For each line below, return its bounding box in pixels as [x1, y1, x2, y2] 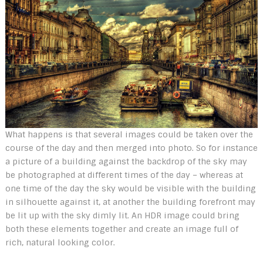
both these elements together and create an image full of [5, 223, 238, 234]
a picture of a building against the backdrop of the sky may [5, 156, 247, 167]
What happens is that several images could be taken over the [5, 129, 253, 140]
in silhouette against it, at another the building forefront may [5, 196, 255, 207]
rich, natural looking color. [5, 237, 115, 248]
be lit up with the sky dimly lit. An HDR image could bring [5, 210, 240, 221]
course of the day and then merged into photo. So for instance [5, 142, 258, 153]
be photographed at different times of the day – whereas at [5, 169, 243, 180]
